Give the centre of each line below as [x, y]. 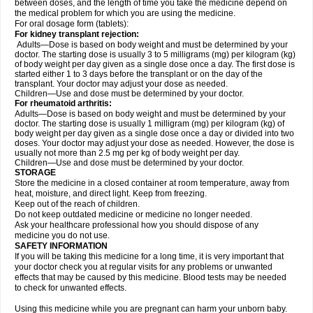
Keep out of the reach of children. [77, 204]
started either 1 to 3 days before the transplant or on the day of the [139, 74]
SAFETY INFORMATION [61, 246]
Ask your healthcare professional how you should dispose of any [137, 225]
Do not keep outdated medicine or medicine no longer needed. [133, 214]
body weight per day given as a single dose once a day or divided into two [154, 133]
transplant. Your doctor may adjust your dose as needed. [121, 84]
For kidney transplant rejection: [77, 34]
